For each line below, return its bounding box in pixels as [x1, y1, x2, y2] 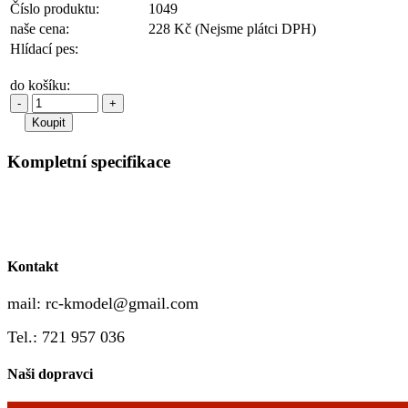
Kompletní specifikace [7, 151, 170, 171]
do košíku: [10, 76, 70, 93]
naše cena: [10, 20, 69, 36]
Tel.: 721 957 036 [7, 327, 129, 346]
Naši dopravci [7, 366, 93, 382]
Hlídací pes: [10, 40, 78, 56]
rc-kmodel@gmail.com [46, 293, 199, 312]
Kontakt [7, 258, 58, 274]
